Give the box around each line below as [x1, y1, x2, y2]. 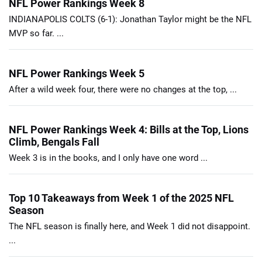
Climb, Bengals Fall [9, 135, 99, 148]
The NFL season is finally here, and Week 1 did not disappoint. [9, 220, 250, 232]
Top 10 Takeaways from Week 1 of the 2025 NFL [9, 191, 234, 204]
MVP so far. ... [9, 27, 64, 39]
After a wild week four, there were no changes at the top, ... [9, 84, 237, 95]
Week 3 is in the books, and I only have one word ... [9, 152, 208, 163]
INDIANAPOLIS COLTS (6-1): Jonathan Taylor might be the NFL [9, 13, 251, 25]
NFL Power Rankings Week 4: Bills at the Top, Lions [9, 123, 249, 136]
